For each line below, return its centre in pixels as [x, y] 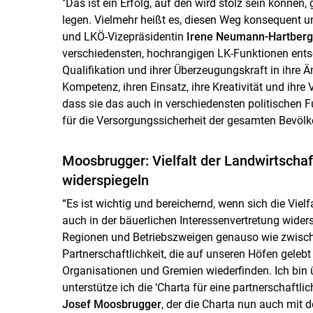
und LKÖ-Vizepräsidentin [124, 36]
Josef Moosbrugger [111, 304]
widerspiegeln [105, 180]
